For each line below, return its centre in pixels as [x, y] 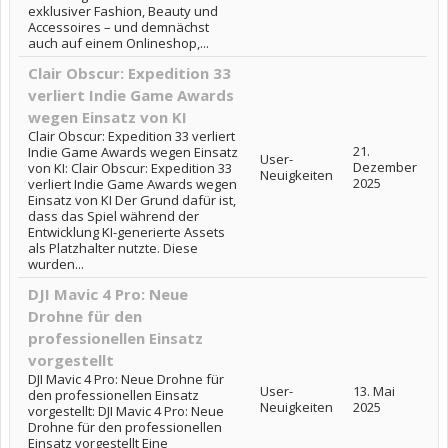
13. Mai [374, 391]
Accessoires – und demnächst [118, 27]
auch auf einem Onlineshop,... [118, 43]
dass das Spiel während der [113, 216]
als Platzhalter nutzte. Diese [113, 248]
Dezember [385, 167]
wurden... [56, 264]
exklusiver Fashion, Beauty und [123, 11]
